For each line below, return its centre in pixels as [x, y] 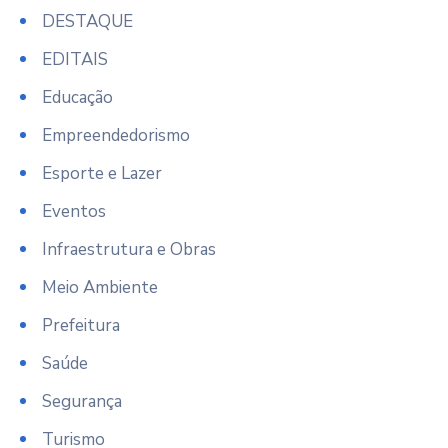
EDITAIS [75, 59]
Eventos [74, 211]
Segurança [82, 401]
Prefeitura [81, 325]
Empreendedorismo [116, 135]
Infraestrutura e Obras [129, 249]
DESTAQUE [87, 21]
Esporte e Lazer [102, 173]
